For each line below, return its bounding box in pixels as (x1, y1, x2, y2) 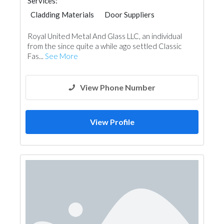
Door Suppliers (104, 10, 154, 19)
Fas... (27, 51, 45, 60)
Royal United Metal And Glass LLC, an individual (27, 31, 182, 40)
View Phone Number (80, 82, 155, 92)
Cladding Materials (30, 10, 94, 19)
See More (45, 51, 78, 60)
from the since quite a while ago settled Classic (27, 41, 181, 50)
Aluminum (30, 21, 62, 30)
